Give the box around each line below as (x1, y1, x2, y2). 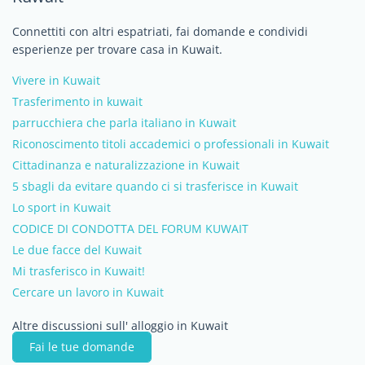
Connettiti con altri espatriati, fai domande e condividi (12, 24, 308, 39)
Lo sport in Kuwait (12, 200, 111, 215)
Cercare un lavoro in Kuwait (12, 284, 164, 300)
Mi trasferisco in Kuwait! (12, 263, 145, 279)
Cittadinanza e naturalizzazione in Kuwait (12, 157, 240, 173)
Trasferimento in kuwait (12, 94, 143, 109)
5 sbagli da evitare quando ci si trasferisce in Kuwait (12, 178, 298, 194)
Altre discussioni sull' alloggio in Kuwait (12, 318, 228, 333)
